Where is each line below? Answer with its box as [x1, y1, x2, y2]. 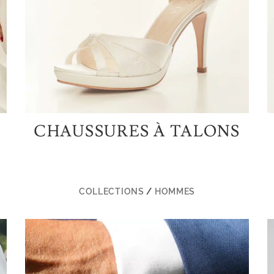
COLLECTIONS [78, 186, 144, 197]
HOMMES [154, 186, 196, 197]
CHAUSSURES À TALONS [34, 122, 240, 143]
